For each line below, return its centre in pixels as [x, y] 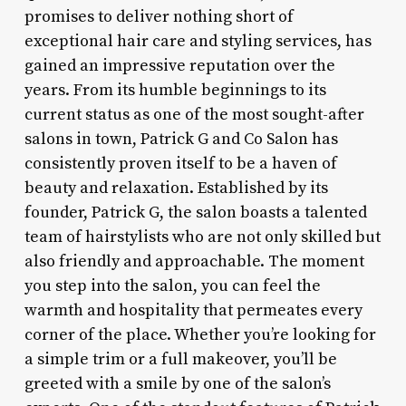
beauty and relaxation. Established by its [176, 188]
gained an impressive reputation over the [179, 65]
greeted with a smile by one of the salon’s [177, 383]
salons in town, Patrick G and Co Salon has [181, 139]
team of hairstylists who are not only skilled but [202, 237]
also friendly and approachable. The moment [194, 261]
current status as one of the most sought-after [194, 114]
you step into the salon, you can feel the [172, 285]
